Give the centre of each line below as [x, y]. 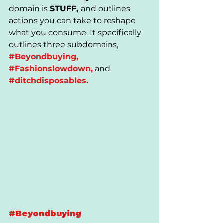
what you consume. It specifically [76, 33]
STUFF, [65, 9]
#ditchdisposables [48, 80]
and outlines [107, 9]
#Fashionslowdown [50, 68]
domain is [29, 9]
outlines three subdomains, [64, 45]
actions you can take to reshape [73, 21]
